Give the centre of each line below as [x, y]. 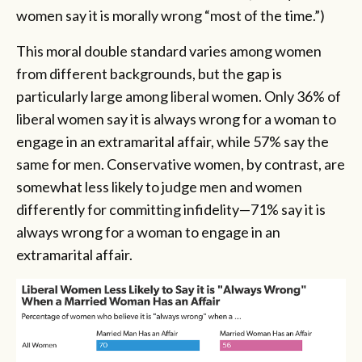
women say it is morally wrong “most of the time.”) [170, 15]
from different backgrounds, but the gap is [149, 73]
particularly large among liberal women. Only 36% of [179, 96]
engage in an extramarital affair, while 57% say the [173, 141]
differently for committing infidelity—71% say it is [171, 209]
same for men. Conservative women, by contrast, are [181, 164]
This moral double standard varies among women [169, 51]
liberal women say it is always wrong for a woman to [176, 118]
